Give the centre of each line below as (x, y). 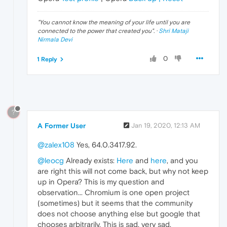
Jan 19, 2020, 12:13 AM (166, 125)
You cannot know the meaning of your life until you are (115, 23)
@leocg (51, 160)
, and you (182, 160)
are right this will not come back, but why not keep (123, 171)
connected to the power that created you (94, 31)
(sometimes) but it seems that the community (115, 203)
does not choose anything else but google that (119, 213)
